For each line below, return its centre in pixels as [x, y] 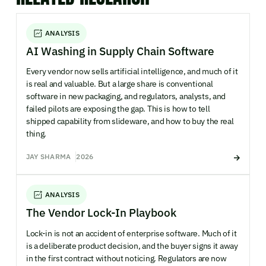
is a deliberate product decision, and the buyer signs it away [132, 246]
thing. [36, 134]
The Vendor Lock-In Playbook [101, 213]
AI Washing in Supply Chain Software [120, 50]
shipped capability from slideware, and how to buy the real [130, 121]
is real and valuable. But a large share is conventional [119, 84]
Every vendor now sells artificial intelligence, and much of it [132, 72]
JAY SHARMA [48, 156]
